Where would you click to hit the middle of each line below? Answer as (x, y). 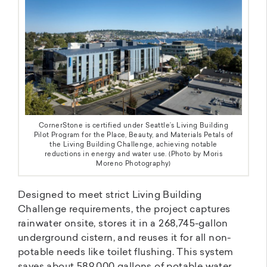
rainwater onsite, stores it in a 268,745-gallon (123, 224)
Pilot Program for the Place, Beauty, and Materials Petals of (133, 136)
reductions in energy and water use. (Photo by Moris (133, 155)
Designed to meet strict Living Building (110, 196)
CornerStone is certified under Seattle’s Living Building (133, 126)
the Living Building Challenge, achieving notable (133, 145)
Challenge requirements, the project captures (124, 210)
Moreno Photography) (133, 164)
